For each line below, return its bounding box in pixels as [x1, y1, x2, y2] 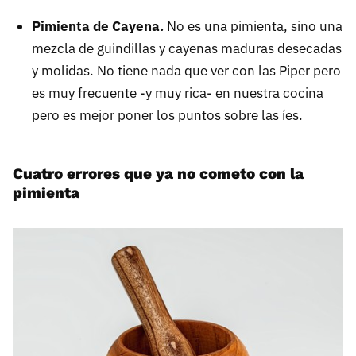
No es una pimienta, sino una [164, 17, 342, 36]
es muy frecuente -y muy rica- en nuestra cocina [32, 84, 323, 103]
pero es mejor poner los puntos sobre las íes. [32, 106, 303, 125]
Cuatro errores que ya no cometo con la [13, 164, 304, 184]
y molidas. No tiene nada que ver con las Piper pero [32, 62, 341, 80]
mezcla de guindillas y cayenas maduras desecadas [32, 40, 342, 58]
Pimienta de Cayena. [32, 17, 164, 36]
